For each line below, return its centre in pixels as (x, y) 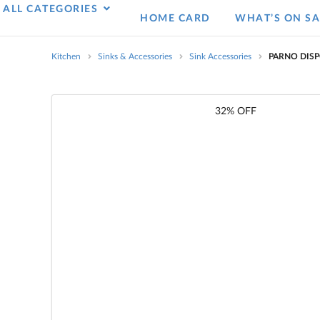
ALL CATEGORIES (52, 9)
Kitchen (66, 56)
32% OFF (235, 111)
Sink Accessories (221, 56)
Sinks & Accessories (135, 56)
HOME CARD (175, 19)
